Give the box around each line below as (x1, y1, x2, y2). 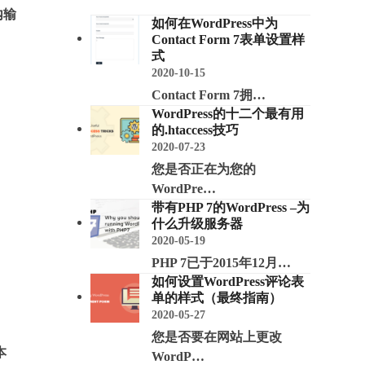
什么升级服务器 (151, 216, 243, 231)
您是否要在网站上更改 (151, 329, 282, 344)
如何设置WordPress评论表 (151, 274, 304, 288)
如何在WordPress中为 (151, 15, 278, 30)
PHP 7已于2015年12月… (151, 255, 291, 270)
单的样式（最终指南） (151, 290, 282, 305)
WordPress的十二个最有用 (151, 106, 304, 121)
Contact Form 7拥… (151, 87, 266, 102)
